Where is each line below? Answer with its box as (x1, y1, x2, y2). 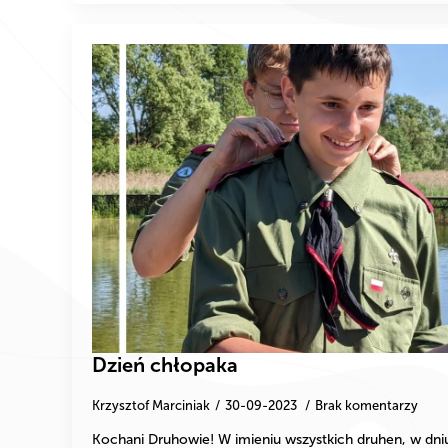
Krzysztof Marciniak (92, 397, 210, 413)
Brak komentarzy (315, 397, 418, 413)
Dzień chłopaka (92, 352, 238, 377)
